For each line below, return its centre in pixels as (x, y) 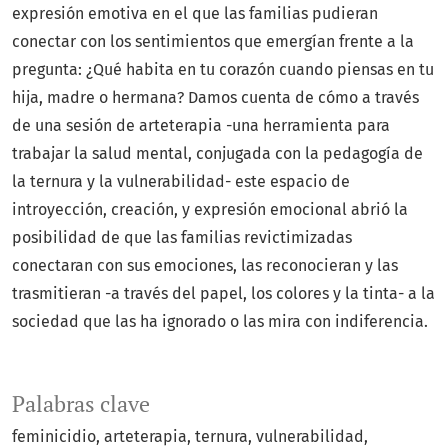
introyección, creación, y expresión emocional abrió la (210, 210)
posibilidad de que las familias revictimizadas (182, 238)
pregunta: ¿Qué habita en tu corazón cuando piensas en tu (223, 70)
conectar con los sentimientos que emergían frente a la (213, 42)
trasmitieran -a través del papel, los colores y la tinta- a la (223, 294)
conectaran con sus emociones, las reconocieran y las (205, 266)
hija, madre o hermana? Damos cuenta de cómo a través (215, 98)
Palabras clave (81, 404)
